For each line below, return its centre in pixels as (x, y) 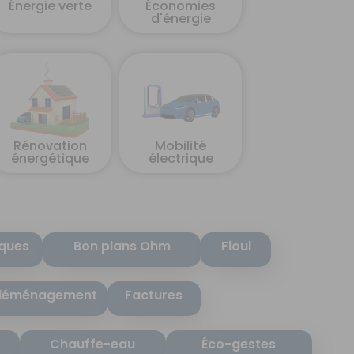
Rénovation (50, 146)
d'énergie (181, 19)
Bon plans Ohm (122, 247)
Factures (154, 296)
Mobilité (181, 146)
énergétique (50, 159)
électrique (181, 159)
